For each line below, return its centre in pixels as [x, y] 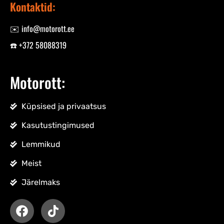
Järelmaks [40, 182]
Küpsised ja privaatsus [63, 106]
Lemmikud [41, 144]
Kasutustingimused [58, 125]
